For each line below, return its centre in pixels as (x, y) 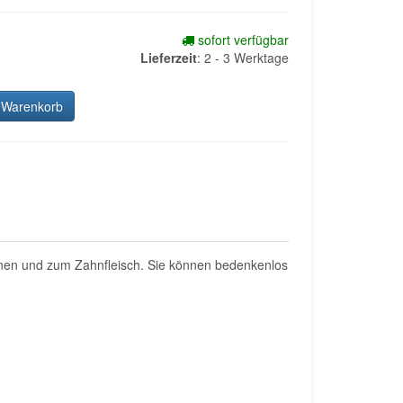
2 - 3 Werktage (246, 58)
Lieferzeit (168, 58)
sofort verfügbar (241, 40)
